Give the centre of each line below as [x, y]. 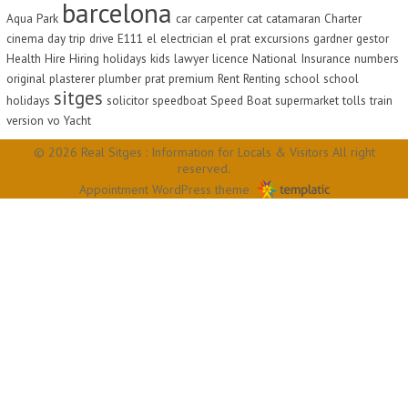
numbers [377, 58]
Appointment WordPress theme [164, 189]
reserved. [204, 168]
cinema [25, 38]
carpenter [219, 18]
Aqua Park [32, 18]
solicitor [127, 100]
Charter [343, 18]
